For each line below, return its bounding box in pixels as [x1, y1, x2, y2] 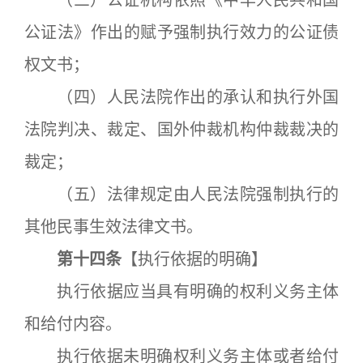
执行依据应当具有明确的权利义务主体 [24, 282, 339, 301]
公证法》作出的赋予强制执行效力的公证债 [24, 23, 339, 42]
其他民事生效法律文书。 [24, 217, 203, 237]
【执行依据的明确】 [122, 250, 267, 269]
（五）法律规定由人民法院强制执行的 [24, 185, 339, 204]
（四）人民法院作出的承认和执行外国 [24, 88, 339, 107]
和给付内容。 [24, 314, 122, 334]
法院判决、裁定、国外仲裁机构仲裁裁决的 [24, 120, 339, 139]
